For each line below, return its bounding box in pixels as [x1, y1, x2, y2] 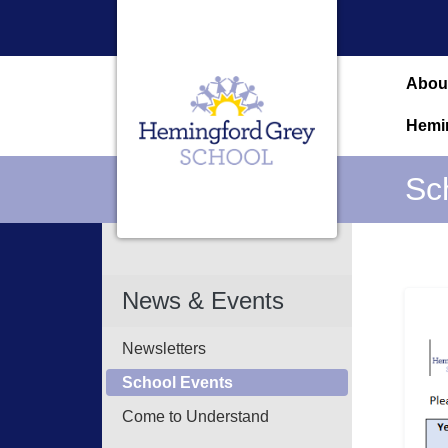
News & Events [122, 287, 284, 314]
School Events [122, 374, 233, 391]
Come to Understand [122, 408, 269, 425]
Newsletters [122, 340, 206, 357]
